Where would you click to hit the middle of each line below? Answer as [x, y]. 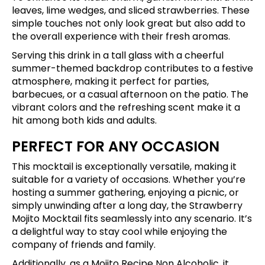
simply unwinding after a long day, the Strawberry [127, 206]
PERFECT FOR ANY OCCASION [116, 147]
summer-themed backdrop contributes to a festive [132, 69]
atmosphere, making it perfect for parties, [110, 82]
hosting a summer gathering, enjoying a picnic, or [125, 193]
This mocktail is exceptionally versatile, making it [124, 167]
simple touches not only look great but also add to [129, 24]
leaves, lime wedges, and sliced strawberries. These [131, 11]
